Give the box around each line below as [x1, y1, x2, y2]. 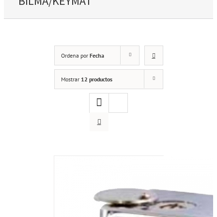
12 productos [80, 75, 112, 83]
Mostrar [61, 75, 81, 83]
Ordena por [61, 51, 90, 59]
